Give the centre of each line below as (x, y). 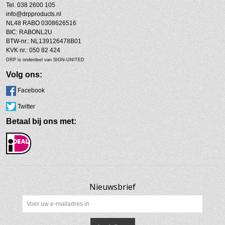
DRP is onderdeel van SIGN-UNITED (45, 60)
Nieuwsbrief (113, 187)
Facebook (31, 91)
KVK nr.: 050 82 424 (33, 50)
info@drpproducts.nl (34, 14)
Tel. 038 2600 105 (31, 5)
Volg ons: (24, 75)
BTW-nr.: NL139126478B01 (44, 41)
